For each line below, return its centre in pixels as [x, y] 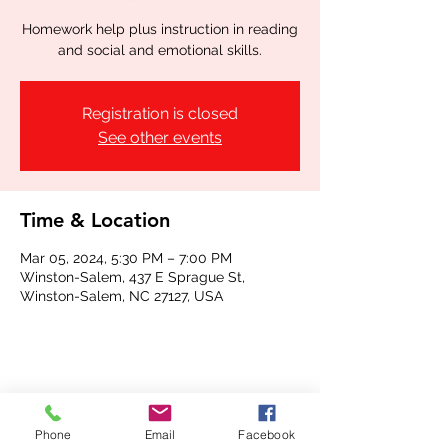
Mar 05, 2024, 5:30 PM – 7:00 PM [126, 258]
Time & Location [95, 220]
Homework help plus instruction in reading [160, 29]
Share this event [94, 407]
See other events [160, 137]
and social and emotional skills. [160, 50]
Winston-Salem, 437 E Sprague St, [132, 277]
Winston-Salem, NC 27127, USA [121, 296]
